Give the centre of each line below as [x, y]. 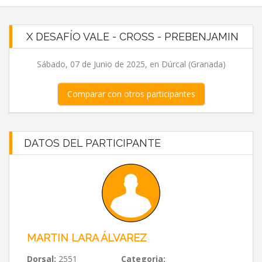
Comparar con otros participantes [131, 94]
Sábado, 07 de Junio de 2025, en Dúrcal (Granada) [131, 64]
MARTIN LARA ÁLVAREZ [87, 238]
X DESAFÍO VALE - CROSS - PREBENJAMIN [132, 37]
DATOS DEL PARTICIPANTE [92, 143]
